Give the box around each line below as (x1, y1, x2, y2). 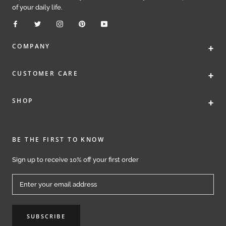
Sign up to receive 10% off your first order (12, 155, 139, 163)
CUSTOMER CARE (12, 69, 79, 78)
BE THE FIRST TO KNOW (12, 135, 104, 144)
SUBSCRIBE (27, 212, 66, 220)
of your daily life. (12, 3, 63, 11)
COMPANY (12, 41, 50, 50)
